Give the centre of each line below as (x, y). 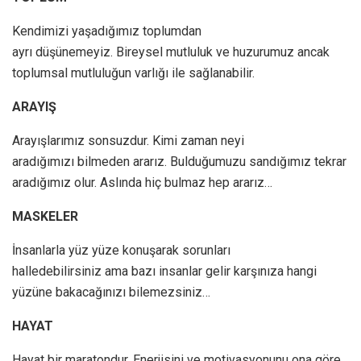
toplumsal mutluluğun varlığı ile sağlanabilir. (133, 73)
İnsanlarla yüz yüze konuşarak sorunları (121, 251)
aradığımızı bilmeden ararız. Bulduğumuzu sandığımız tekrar (179, 162)
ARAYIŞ (34, 107)
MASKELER (45, 217)
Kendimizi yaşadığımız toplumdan (107, 31)
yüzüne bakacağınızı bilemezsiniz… (111, 293)
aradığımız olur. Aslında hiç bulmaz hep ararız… (142, 183)
